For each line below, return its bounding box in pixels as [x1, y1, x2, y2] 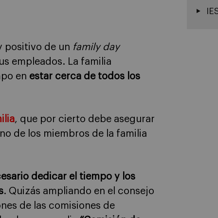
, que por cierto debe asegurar [15, 114, 155, 125]
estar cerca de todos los [29, 72, 140, 82]
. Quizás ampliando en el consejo [3, 186, 154, 197]
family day [73, 42, 120, 53]
